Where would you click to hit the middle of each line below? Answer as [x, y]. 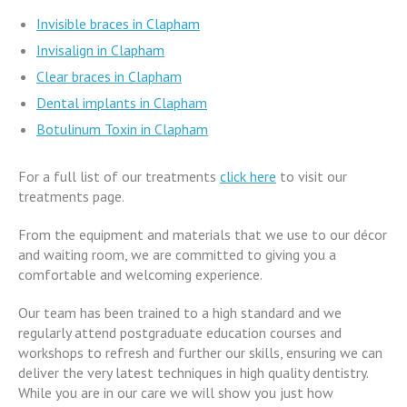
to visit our [312, 176]
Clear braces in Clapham [109, 76]
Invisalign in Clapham [100, 50]
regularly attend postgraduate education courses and [180, 332]
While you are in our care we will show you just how [176, 392]
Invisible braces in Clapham [118, 23]
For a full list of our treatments [119, 176]
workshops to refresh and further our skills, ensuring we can [200, 352]
